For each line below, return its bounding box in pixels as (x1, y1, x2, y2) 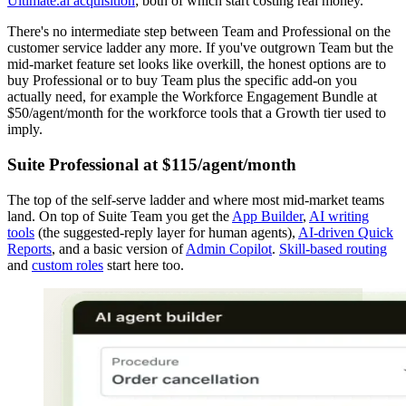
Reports (7, 240, 52, 256)
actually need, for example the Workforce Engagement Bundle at (7, 89, 377, 105)
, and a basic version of (52, 240, 186, 256)
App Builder (232, 208, 303, 224)
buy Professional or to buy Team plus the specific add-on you (7, 72, 357, 89)
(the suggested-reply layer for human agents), (34, 224, 298, 240)
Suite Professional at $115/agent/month (7, 154, 296, 174)
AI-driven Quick (298, 224, 393, 240)
